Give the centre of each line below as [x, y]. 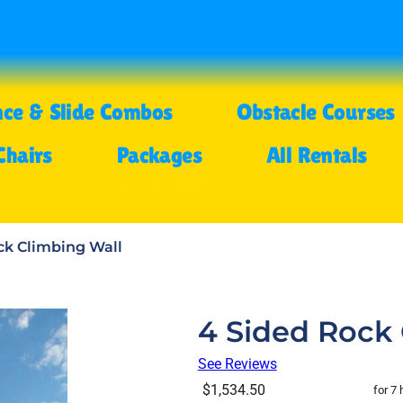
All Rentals [317, 155]
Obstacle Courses [316, 112]
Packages [159, 155]
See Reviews [237, 364]
